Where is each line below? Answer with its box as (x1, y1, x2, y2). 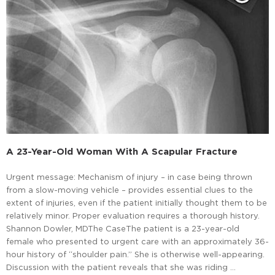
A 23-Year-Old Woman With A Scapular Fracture (6, 146, 238, 157)
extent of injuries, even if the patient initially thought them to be (6, 198, 267, 207)
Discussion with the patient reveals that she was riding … (6, 263, 236, 272)
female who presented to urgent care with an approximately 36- (6, 237, 269, 246)
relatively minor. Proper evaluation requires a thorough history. (6, 211, 260, 220)
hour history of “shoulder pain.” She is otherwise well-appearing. (6, 250, 265, 259)
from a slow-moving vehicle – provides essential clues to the (6, 185, 253, 195)
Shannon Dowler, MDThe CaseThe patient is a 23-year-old (6, 224, 239, 233)
